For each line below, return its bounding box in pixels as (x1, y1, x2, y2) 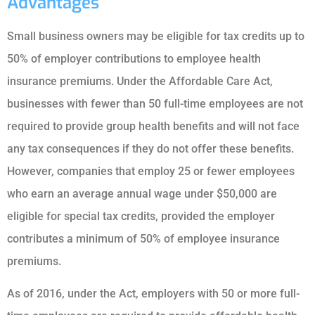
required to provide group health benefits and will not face (7, 119, 300, 133)
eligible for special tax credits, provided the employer (7, 209, 275, 223)
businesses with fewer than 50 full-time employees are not (7, 96, 303, 110)
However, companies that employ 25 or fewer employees (7, 164, 295, 178)
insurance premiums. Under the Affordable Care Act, (7, 74, 273, 88)
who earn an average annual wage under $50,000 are (7, 186, 277, 200)
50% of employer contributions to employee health (7, 51, 261, 65)
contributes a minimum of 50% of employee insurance (7, 231, 280, 245)
